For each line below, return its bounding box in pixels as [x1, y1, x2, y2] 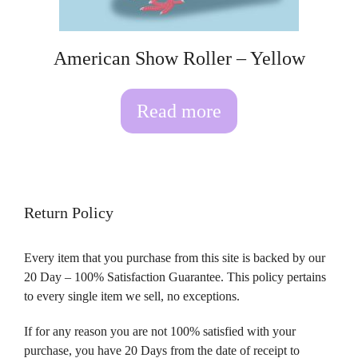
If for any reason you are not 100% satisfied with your [24, 324, 296, 339]
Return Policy [24, 204, 113, 222]
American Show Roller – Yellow [53, 48, 305, 70]
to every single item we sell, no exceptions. [24, 289, 240, 304]
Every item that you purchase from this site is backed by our [24, 251, 325, 265]
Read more [137, 101, 221, 122]
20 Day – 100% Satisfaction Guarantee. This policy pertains [24, 270, 326, 284]
